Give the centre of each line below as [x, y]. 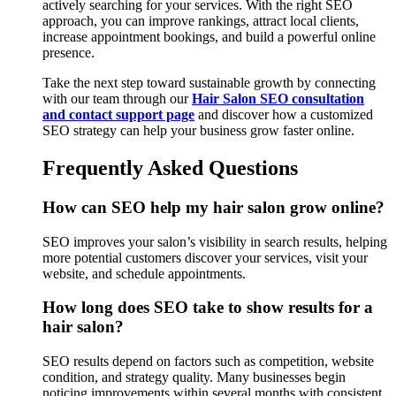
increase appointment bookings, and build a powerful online [209, 37]
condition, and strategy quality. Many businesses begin [194, 377]
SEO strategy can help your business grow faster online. [198, 131]
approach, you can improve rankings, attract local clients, [201, 21]
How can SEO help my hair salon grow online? [213, 207]
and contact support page [118, 115]
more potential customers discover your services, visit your [205, 257]
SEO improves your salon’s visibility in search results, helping [215, 241]
